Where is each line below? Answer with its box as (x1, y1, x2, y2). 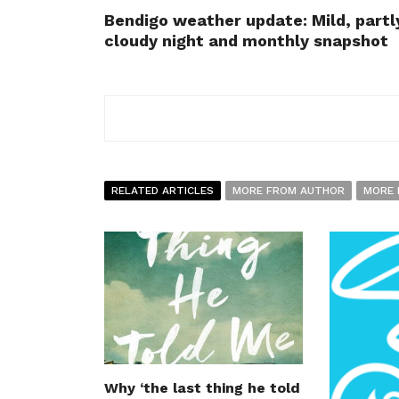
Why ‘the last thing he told (104, 379, 300, 397)
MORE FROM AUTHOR (232, 184, 345, 198)
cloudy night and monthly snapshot (104, 31, 388, 51)
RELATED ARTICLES (111, 184, 214, 198)
